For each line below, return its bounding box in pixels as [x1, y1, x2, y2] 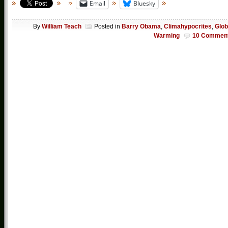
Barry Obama [122, 23, 161, 31]
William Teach [42, 23, 81, 31]
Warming [154, 32, 180, 40]
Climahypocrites [164, 23, 212, 31]
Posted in [94, 23, 122, 31]
